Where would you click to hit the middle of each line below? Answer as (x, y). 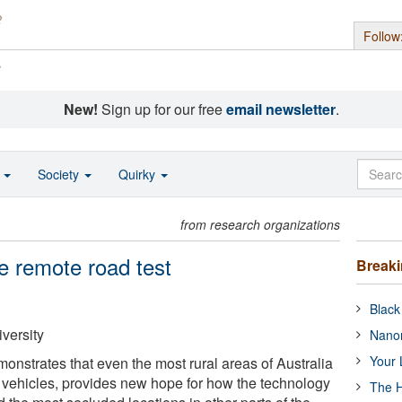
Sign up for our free (162, 109)
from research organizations (261, 224)
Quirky (139, 174)
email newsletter (280, 109)
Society (60, 174)
